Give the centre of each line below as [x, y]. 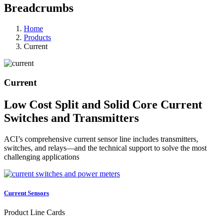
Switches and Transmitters [71, 118]
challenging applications [42, 157]
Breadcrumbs [39, 8]
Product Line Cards [34, 213]
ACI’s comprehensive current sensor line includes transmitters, [101, 139]
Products [37, 38]
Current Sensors [27, 193]
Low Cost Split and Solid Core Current [103, 105]
